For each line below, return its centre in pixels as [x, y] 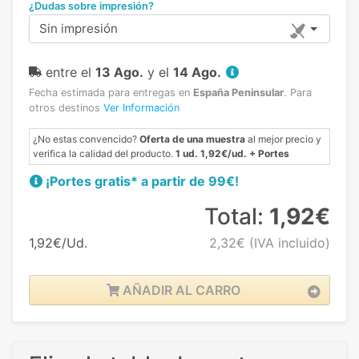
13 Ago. [119, 73]
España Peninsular [238, 93]
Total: [236, 217]
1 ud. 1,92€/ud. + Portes [232, 154]
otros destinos [66, 108]
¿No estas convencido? [86, 139]
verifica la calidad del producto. [104, 154]
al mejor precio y [283, 139]
